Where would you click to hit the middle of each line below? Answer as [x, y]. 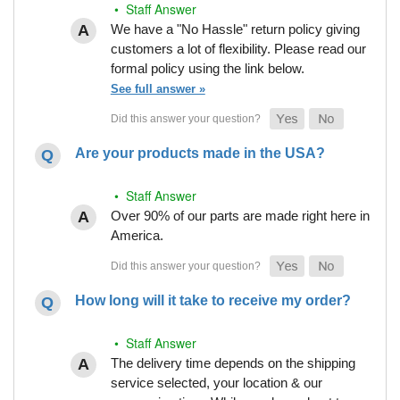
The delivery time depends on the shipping [233, 363]
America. [137, 236]
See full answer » [158, 89]
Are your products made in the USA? [200, 154]
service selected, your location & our [216, 383]
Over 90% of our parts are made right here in [240, 216]
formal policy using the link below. [207, 69]
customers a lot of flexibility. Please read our [238, 49]
